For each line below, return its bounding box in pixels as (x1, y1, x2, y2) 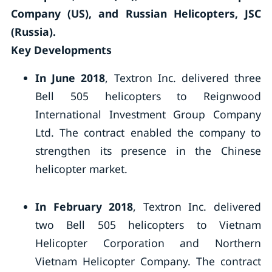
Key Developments (10, 42, 112, 57)
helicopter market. (35, 161, 127, 176)
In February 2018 (35, 199, 134, 214)
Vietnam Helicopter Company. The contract (35, 254, 262, 268)
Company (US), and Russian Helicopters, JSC (10, 6, 262, 21)
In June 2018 (35, 70, 106, 85)
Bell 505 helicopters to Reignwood (35, 89, 262, 103)
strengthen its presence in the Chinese (35, 143, 262, 158)
